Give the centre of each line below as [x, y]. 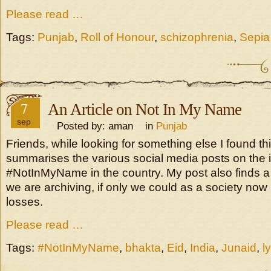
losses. [24, 202]
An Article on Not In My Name [145, 109]
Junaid [239, 248]
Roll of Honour [117, 37]
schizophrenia [197, 37]
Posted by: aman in [102, 126]
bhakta [143, 248]
